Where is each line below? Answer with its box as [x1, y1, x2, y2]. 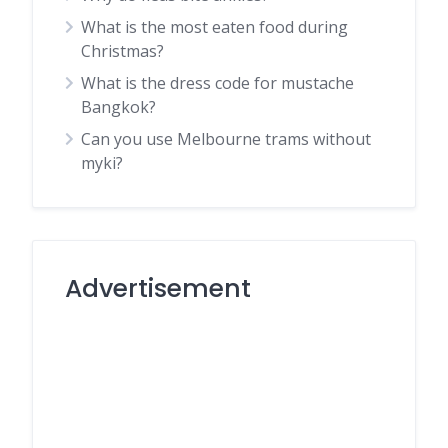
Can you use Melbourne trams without [81, 128, 371, 150]
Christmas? [81, 40, 164, 62]
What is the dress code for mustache [81, 72, 354, 94]
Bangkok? [81, 96, 156, 118]
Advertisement [65, 271, 251, 306]
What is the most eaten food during [81, 16, 348, 38]
